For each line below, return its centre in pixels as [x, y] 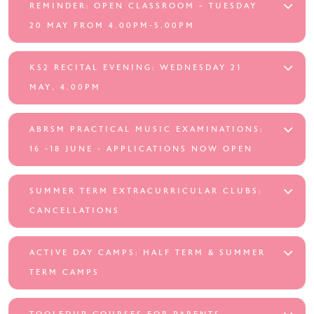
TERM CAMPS [64, 272]
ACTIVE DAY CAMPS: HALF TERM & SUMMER [148, 252]
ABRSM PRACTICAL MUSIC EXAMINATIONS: [146, 129]
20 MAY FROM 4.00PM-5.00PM [112, 25]
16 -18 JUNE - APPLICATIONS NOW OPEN [141, 149]
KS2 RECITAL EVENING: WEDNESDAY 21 [136, 67]
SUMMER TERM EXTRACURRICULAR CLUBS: [146, 191]
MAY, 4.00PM [65, 87]
